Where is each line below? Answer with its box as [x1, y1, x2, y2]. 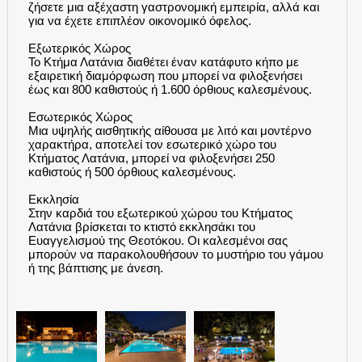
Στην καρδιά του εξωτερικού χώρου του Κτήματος [27, 206, 293, 221]
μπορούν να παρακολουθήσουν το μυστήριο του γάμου [27, 247, 323, 262]
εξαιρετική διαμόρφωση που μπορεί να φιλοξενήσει [27, 69, 302, 83]
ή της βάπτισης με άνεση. [27, 261, 163, 276]
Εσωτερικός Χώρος [27, 110, 133, 124]
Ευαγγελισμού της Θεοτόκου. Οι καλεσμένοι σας [27, 234, 288, 248]
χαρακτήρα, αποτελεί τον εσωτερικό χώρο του [27, 137, 276, 152]
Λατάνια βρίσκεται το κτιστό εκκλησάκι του [27, 220, 255, 234]
